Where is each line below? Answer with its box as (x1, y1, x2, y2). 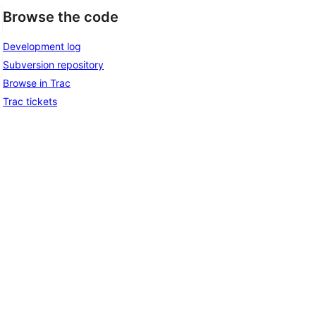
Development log (3, 39, 81, 52)
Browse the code (3, 8, 119, 26)
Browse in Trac (3, 76, 71, 89)
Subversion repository (3, 58, 104, 71)
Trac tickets (3, 95, 57, 107)
